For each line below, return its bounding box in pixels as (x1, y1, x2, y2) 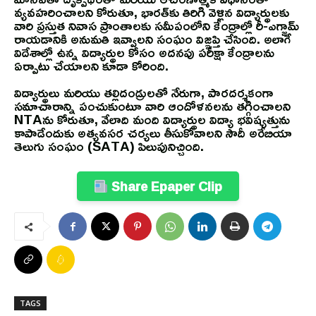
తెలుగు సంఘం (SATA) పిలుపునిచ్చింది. (14, 133, 204, 159)
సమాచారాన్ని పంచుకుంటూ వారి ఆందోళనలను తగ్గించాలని (14, 93, 291, 119)
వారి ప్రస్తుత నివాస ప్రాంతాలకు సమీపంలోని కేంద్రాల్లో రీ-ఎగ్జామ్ (14, 13, 299, 39)
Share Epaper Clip (108, 174, 223, 199)
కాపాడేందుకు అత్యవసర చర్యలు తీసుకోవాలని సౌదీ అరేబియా (14, 120, 292, 146)
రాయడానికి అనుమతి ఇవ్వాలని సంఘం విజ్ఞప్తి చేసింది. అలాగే (14, 26, 291, 52)
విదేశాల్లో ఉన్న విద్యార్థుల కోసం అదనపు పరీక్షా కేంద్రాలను (14, 39, 274, 66)
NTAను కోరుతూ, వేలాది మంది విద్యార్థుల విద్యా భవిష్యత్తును (14, 107, 290, 133)
